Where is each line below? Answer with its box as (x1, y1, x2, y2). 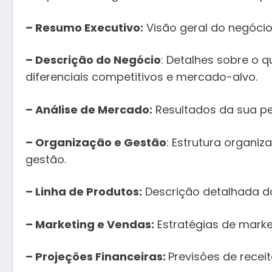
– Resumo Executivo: (25, 19, 143, 35)
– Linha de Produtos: (25, 184, 142, 200)
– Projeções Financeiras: (25, 249, 168, 265)
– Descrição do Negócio (25, 52, 161, 68)
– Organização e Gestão (25, 134, 166, 150)
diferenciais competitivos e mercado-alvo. (25, 69, 257, 85)
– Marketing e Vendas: (25, 216, 154, 232)
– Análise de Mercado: (25, 101, 152, 117)
